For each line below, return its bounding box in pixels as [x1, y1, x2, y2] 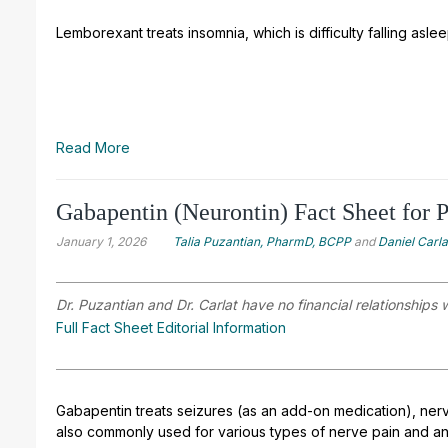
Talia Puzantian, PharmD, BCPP [173, 233, 351, 249]
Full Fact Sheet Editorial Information [56, 318, 286, 336]
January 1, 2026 [56, 233, 146, 249]
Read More [56, 138, 130, 156]
